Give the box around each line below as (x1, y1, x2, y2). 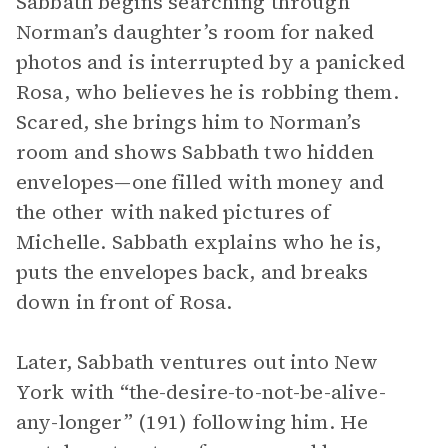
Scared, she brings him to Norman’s (16, 108, 362, 136)
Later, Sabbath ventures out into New (16, 348, 379, 376)
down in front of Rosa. (16, 288, 233, 316)
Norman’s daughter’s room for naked (16, 18, 375, 46)
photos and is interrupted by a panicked (16, 48, 405, 76)
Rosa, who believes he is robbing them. (16, 78, 399, 106)
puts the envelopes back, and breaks (16, 258, 369, 286)
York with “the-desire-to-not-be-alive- (16, 378, 386, 406)
